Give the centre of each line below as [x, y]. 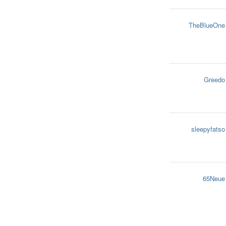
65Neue [214, 178]
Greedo [214, 79]
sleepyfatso [208, 129]
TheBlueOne [207, 25]
